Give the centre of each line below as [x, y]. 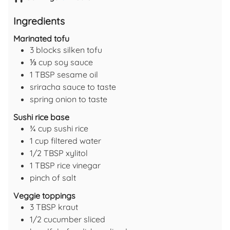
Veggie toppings [44, 196]
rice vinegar [79, 166]
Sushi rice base [41, 117]
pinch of [45, 178]
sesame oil [78, 75]
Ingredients [39, 21]
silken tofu [83, 50]
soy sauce [74, 62]
